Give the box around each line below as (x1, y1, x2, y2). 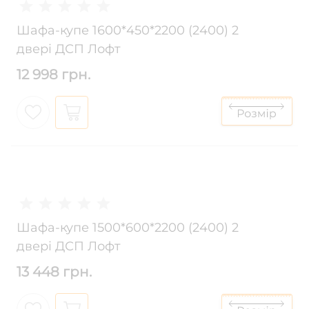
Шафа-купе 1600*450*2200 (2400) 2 (17, 23, 239, 39)
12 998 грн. (17, 66, 90, 83)
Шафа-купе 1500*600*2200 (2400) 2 (17, 220, 239, 236)
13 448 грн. (17, 263, 92, 281)
